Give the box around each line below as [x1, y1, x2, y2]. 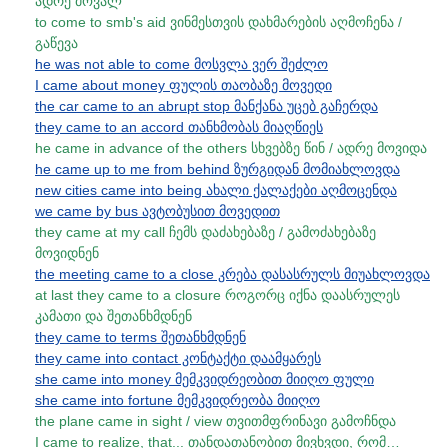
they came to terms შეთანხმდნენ [35, 329, 246, 345]
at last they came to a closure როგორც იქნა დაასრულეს [35, 287, 400, 303]
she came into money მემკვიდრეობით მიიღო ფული [35, 371, 374, 387]
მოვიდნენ [35, 245, 99, 261]
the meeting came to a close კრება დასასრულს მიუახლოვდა [35, 266, 430, 282]
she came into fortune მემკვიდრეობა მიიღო [35, 392, 320, 408]
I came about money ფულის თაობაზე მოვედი [35, 77, 332, 93]
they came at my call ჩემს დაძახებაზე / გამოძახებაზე [35, 224, 376, 240]
